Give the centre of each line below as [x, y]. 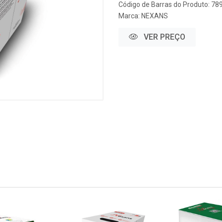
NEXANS [155, 16]
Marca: [130, 16]
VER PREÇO [164, 37]
